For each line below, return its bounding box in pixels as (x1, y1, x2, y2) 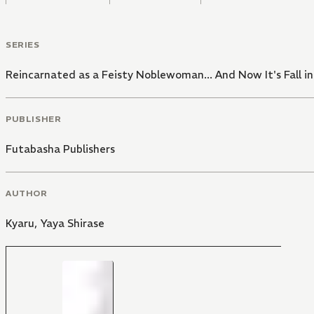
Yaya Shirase (40, 216, 104, 230)
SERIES (6, 39, 40, 50)
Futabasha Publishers (6, 142, 115, 156)
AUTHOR (6, 187, 48, 198)
